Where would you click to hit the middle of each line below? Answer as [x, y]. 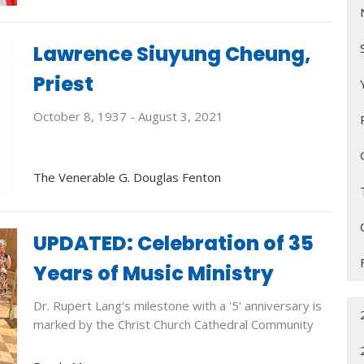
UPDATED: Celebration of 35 [173, 243]
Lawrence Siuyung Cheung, [172, 54]
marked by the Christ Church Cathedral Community [173, 324]
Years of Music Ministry [153, 273]
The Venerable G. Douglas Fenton [127, 177]
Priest [63, 84]
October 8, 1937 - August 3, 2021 [128, 117]
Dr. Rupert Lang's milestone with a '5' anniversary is [177, 305]
